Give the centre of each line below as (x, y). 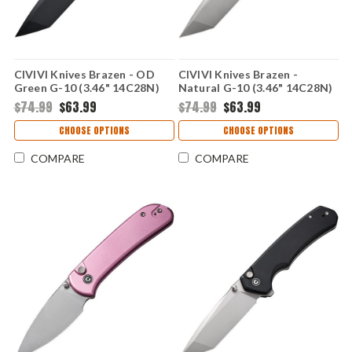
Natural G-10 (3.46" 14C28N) (255, 88)
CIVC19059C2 (51, 101)
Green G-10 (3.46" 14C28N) (86, 88)
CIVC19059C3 (215, 101)
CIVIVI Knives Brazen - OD (84, 75)
